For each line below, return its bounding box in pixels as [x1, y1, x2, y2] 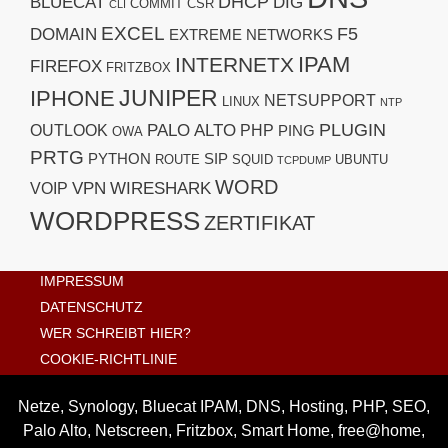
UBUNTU [335, 152, 388, 167]
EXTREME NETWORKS [169, 27, 333, 43]
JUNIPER [119, 85, 218, 111]
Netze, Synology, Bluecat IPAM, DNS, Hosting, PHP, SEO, [18, 398, 430, 415]
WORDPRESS [30, 206, 200, 236]
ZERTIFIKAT [204, 212, 315, 234]
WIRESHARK [110, 179, 211, 198]
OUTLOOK [30, 122, 108, 139]
